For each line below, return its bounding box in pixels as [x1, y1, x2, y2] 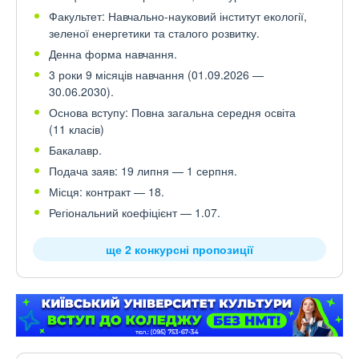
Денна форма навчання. [49, 46, 177, 62]
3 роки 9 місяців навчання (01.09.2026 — [49, 67, 264, 83]
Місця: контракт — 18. [49, 184, 164, 200]
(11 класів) [49, 121, 104, 137]
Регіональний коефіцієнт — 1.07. [49, 204, 220, 220]
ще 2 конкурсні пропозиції [106, 241, 253, 257]
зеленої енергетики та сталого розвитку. [49, 25, 260, 41]
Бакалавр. [49, 142, 102, 158]
